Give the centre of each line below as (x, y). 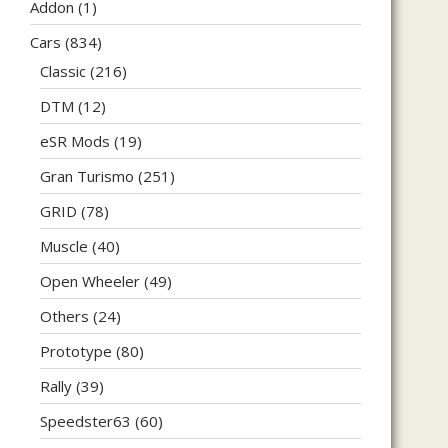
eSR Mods (75, 140)
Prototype (76, 350)
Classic (63, 70)
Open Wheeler (90, 280)
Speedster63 (85, 420)
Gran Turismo (87, 175)
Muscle (64, 245)
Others (64, 315)
